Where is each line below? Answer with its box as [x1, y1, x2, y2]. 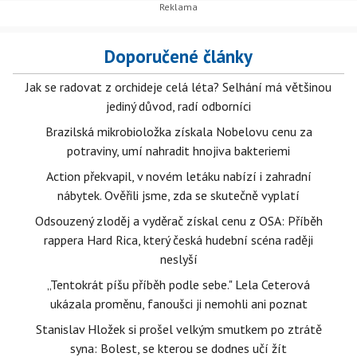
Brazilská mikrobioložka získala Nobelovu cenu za [45, 124, 312, 139]
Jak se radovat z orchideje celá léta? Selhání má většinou [25, 79, 331, 95]
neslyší [159, 251, 198, 267]
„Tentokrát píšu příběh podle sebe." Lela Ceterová [47, 277, 310, 292]
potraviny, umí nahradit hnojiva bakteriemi [67, 143, 290, 159]
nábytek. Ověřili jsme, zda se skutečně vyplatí [57, 187, 300, 203]
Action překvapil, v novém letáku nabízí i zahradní [45, 168, 312, 184]
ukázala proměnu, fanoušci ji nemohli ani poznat [49, 296, 308, 312]
